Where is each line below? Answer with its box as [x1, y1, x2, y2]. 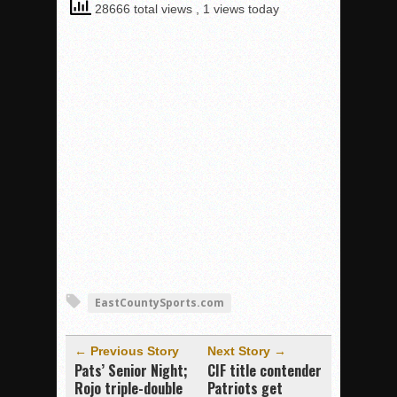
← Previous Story [74, 344, 179, 358]
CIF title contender [207, 360, 322, 381]
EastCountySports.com [95, 295, 224, 310]
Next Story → [207, 344, 286, 358]
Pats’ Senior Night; [74, 360, 188, 381]
